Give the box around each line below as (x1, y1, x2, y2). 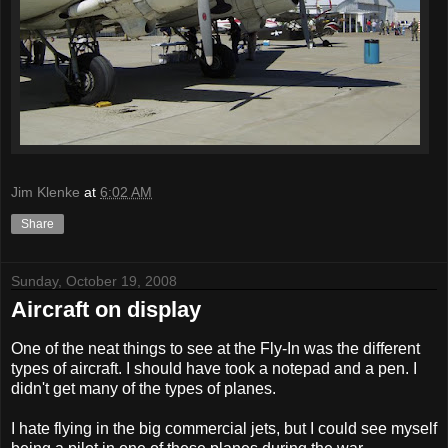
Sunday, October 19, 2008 (11, 273, 177, 290)
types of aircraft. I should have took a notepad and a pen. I (11, 359, 417, 377)
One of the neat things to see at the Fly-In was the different (11, 339, 420, 357)
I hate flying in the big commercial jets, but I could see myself (11, 419, 437, 437)
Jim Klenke (11, 184, 80, 201)
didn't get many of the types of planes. (11, 379, 276, 397)
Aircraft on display (11, 297, 201, 323)
